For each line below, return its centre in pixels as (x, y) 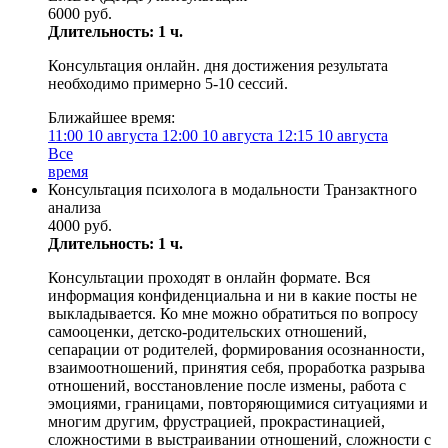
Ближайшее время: (111, 117)
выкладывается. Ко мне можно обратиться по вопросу (233, 313)
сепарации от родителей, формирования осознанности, (236, 349)
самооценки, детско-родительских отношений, (207, 331)
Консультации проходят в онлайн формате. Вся (209, 277)
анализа (74, 207)
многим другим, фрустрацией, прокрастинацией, (216, 421)
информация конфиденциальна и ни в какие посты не (232, 295)
